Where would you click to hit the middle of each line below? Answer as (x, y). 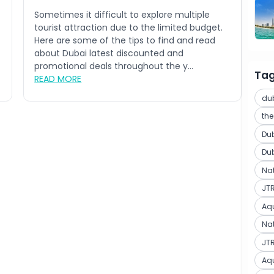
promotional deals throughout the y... (114, 66)
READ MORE (58, 79)
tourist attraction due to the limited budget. (129, 28)
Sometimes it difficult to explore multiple (122, 15)
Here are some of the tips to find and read (125, 41)
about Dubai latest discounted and (109, 54)
